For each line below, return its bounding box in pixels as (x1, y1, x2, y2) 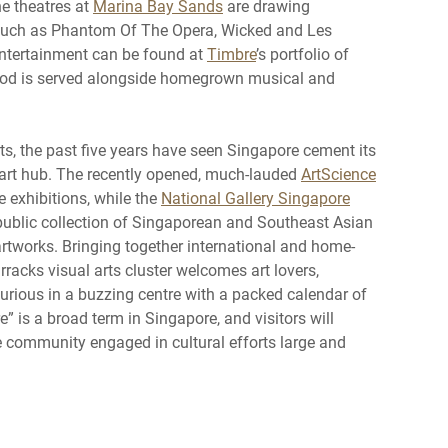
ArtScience (301, 162, 376, 184)
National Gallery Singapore (161, 186, 350, 208)
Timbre (207, 42, 256, 64)
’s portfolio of (256, 42, 349, 64)
